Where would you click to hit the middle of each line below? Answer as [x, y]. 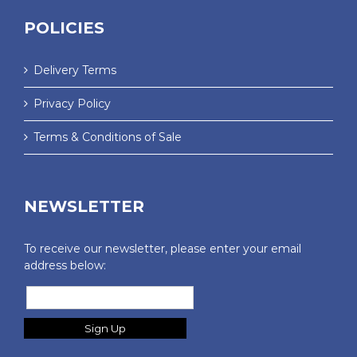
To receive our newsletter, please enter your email [163, 248]
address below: [65, 265]
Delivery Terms [75, 70]
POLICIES [64, 27]
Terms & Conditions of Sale [108, 137]
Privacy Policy [72, 103]
